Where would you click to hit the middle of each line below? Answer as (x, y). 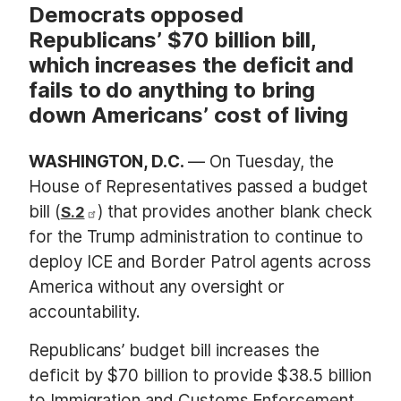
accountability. (90, 311)
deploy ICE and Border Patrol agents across (200, 261)
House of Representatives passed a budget (198, 186)
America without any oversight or (157, 286)
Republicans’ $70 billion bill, (173, 39)
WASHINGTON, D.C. (109, 161)
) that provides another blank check (235, 211)
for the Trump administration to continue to (196, 236)
